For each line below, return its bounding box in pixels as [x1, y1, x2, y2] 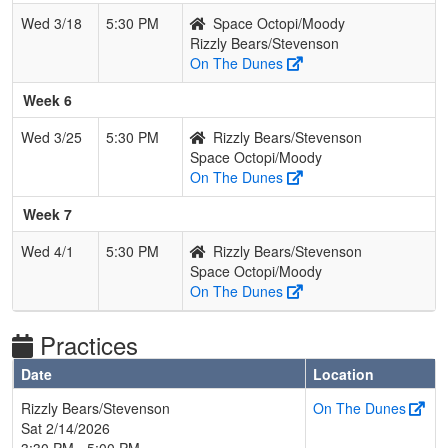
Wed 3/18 [21, 12, 82, 33]
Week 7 [23, 203, 72, 224]
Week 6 [23, 89, 72, 110]
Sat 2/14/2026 [21, 417, 110, 438]
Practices [40, 326, 138, 362]
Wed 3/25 [21, 126, 82, 147]
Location [313, 363, 374, 384]
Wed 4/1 [21, 240, 74, 261]
